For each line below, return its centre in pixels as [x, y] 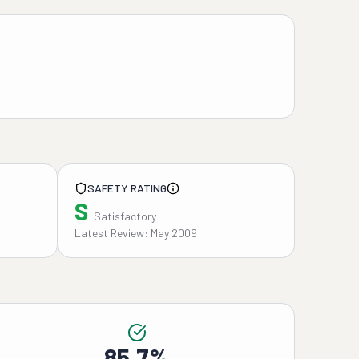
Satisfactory [125, 216]
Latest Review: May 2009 [136, 233]
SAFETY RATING [127, 188]
